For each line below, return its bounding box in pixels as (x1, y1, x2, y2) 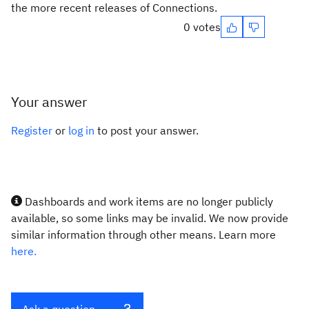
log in (68, 123, 94, 137)
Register (11, 123, 52, 137)
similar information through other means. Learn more (11, 228, 276, 241)
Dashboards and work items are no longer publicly (22, 195, 273, 208)
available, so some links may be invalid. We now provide (11, 211, 288, 225)
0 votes (183, 20, 221, 34)
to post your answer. (94, 123, 199, 137)
